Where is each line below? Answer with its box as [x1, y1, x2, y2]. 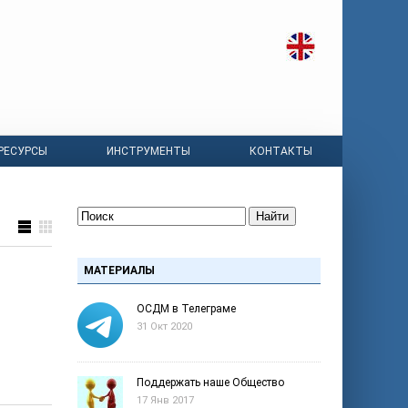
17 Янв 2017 [137, 394, 194, 406]
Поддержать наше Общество [137, 376, 284, 389]
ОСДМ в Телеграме [137, 302, 236, 315]
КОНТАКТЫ [250, 145, 313, 158]
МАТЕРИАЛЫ [84, 264, 155, 277]
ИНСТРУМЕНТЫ [107, 145, 191, 158]
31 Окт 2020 [137, 321, 192, 332]
